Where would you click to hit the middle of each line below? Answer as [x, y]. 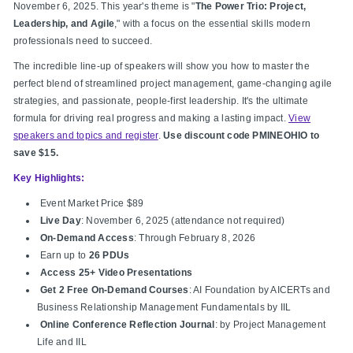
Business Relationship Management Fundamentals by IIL [164, 308]
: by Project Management [270, 325]
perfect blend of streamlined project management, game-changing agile [173, 84]
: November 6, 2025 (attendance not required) [183, 221]
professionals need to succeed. [83, 41]
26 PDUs [109, 256]
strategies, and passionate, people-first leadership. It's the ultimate [161, 101]
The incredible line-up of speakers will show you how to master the [162, 67]
